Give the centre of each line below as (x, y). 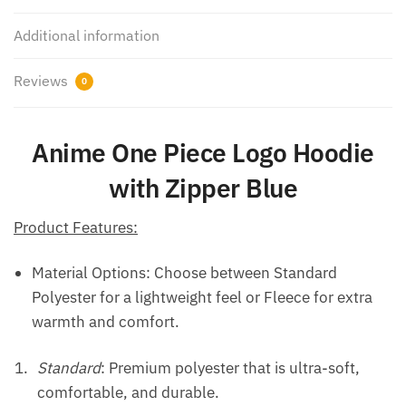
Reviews (43, 81)
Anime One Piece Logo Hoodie (203, 153)
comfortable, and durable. (128, 393)
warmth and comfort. (106, 322)
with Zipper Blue (203, 188)
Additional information (87, 36)
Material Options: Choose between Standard (184, 273)
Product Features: (76, 228)
